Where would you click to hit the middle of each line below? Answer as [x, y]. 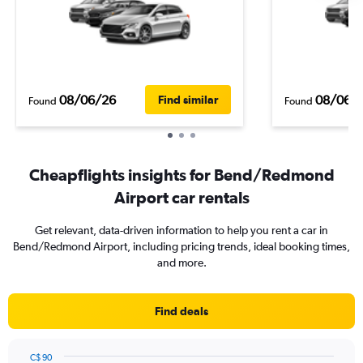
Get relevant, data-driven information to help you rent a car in [181, 230]
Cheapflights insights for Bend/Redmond [181, 175]
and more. [181, 263]
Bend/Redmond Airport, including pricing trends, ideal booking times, [181, 246]
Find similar [188, 100]
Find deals [181, 311]
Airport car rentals [181, 197]
